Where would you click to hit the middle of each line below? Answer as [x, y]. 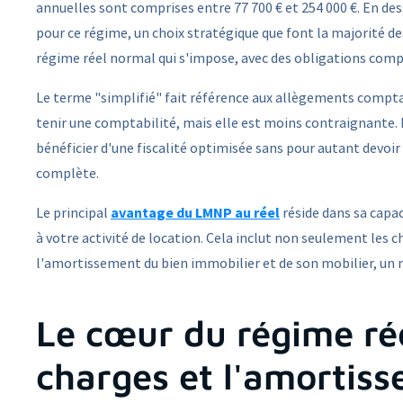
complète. [67, 173]
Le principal [73, 213]
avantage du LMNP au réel [195, 213]
